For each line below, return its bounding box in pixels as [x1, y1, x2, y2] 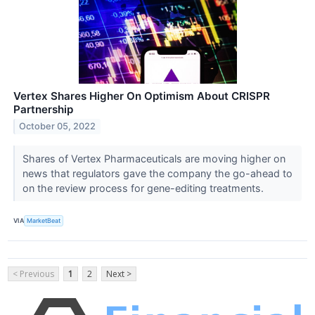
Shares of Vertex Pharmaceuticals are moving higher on [22, 152, 285, 165]
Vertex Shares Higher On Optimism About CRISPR [13, 89, 270, 103]
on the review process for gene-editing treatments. [22, 181, 266, 194]
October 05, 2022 [19, 121, 96, 132]
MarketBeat [27, 217, 61, 225]
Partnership [13, 102, 73, 116]
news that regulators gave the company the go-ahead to [22, 167, 292, 179]
